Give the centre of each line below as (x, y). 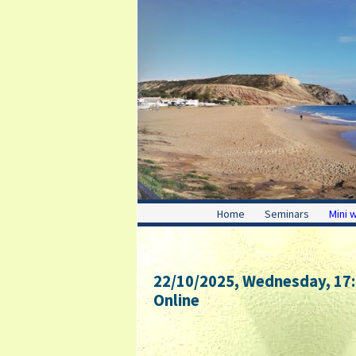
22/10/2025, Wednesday (240, 282)
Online (176, 301)
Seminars (287, 214)
